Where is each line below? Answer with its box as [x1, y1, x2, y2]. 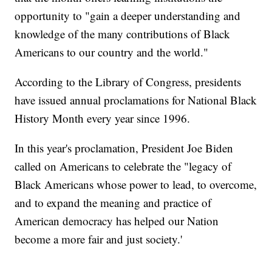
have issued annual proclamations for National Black [15, 92, 257, 108]
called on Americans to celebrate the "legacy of [15, 158, 232, 174]
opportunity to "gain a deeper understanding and [15, 8, 241, 24]
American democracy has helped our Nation [15, 213, 219, 229]
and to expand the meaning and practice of [15, 195, 212, 211]
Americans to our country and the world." [15, 44, 209, 60]
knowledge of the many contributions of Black [15, 26, 231, 42]
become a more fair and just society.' [15, 231, 183, 247]
